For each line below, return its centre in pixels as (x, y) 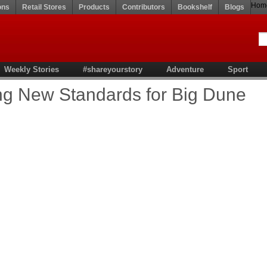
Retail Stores (44, 7)
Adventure (185, 69)
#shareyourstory (113, 69)
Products (94, 7)
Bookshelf (195, 7)
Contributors (144, 7)
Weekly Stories (32, 69)
